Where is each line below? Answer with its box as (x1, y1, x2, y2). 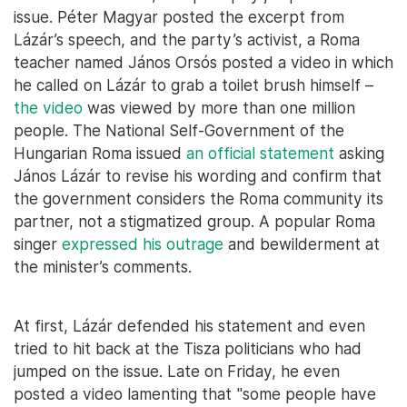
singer (14, 234, 62, 253)
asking (334, 144, 384, 163)
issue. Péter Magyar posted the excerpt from (14, 7, 344, 26)
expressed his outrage (62, 234, 223, 253)
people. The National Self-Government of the (14, 121, 344, 140)
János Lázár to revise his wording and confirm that (14, 166, 382, 185)
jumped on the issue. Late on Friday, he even (14, 362, 340, 381)
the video (14, 98, 83, 117)
